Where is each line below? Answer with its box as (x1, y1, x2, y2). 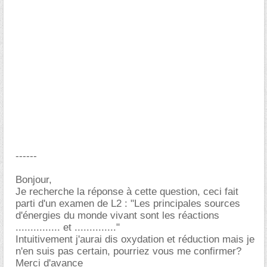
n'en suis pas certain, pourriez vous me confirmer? (15, 246, 241, 257)
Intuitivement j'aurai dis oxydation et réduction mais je (15, 234, 254, 245)
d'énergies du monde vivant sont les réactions (15, 210, 219, 221)
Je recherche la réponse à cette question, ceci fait (15, 186, 238, 197)
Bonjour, (15, 174, 52, 185)
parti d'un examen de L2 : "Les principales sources (15, 198, 240, 209)
